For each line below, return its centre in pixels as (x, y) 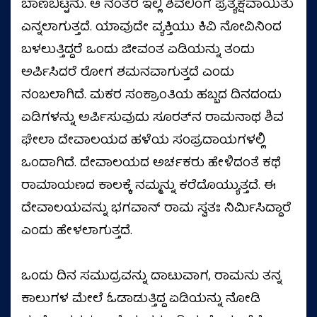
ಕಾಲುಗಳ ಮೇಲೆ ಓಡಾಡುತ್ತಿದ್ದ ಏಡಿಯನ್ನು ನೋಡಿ (141, 300)
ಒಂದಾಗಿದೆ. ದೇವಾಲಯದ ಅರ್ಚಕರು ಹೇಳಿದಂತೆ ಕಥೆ (151, 164)
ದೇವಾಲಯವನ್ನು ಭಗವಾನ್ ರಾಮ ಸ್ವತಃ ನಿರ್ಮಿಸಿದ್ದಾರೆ (156, 209)
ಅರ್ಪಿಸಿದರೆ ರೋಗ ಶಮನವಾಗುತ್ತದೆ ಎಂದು (128, 73)
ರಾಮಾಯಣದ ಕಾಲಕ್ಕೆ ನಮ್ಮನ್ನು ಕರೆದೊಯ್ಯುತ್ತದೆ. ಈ (149, 186)
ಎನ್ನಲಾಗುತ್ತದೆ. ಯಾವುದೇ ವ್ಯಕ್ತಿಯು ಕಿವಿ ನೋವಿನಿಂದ (151, 28)
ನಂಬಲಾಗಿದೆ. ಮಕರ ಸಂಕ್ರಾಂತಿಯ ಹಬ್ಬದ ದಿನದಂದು (151, 96)
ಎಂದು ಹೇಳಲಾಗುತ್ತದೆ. (77, 232)
